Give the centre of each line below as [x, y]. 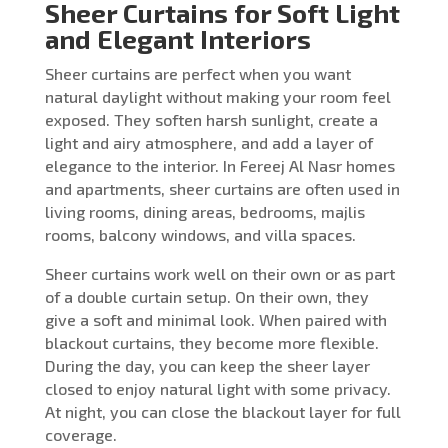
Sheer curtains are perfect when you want [197, 73]
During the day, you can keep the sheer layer [207, 365]
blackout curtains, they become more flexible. [211, 342]
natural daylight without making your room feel [217, 96]
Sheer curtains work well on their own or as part [219, 273]
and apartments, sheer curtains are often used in [222, 188]
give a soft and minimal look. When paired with [215, 319]
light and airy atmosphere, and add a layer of [208, 142]
